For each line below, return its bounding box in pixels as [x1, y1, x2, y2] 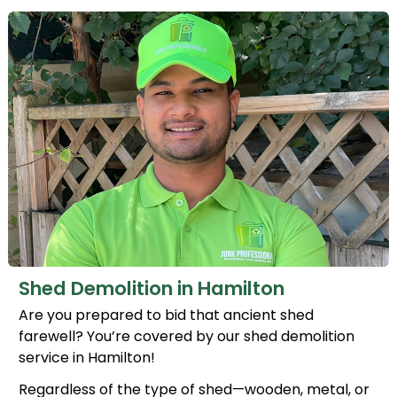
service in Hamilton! [19, 347, 155, 369]
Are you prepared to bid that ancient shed [19, 305, 314, 326]
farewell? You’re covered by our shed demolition [19, 326, 354, 347]
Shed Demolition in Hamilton [19, 275, 284, 303]
